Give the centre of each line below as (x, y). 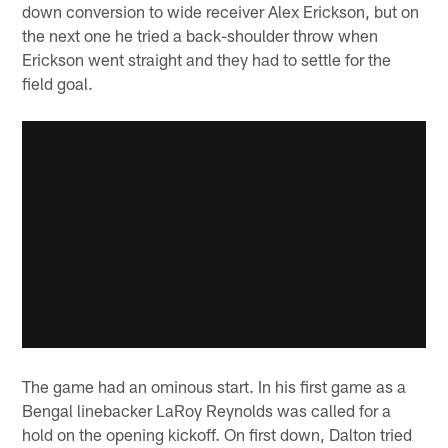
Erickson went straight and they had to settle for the (207, 58)
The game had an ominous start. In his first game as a (214, 386)
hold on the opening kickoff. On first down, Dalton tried (217, 434)
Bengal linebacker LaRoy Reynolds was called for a (207, 410)
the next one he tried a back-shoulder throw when (200, 34)
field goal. (58, 82)
